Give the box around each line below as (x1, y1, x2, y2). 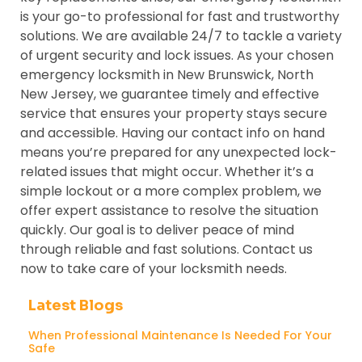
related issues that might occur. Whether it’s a (20, 162, 314, 181)
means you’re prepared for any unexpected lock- (20, 142, 337, 162)
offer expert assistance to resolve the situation (20, 200, 318, 220)
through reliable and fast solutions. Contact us (20, 239, 313, 259)
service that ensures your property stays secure (20, 103, 327, 123)
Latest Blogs (28, 296, 123, 314)
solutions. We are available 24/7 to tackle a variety (20, 26, 342, 45)
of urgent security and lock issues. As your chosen (20, 45, 334, 65)
